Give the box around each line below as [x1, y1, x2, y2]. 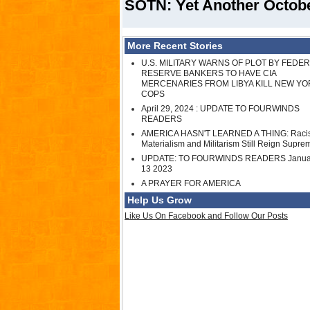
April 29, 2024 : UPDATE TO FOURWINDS [141, 104, 300, 114]
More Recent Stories [127, 40, 223, 52]
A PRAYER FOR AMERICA [141, 179, 241, 189]
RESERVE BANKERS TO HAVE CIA [141, 69, 276, 79]
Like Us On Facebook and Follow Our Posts [125, 211, 288, 221]
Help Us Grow [127, 194, 192, 206]
